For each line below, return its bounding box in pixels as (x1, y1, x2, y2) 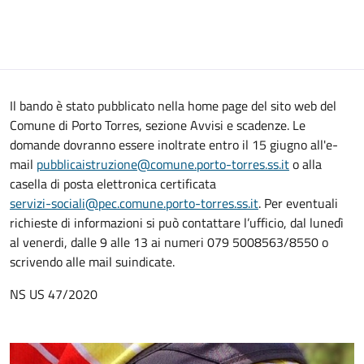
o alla (289, 154, 322, 174)
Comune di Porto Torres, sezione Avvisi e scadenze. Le (10, 115, 305, 135)
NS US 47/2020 (10, 284, 97, 304)
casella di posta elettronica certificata (10, 174, 216, 193)
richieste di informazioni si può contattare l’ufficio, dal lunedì (10, 213, 344, 232)
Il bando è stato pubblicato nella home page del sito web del (10, 96, 336, 115)
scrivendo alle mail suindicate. (10, 252, 175, 271)
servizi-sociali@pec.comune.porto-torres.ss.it (10, 193, 258, 213)
